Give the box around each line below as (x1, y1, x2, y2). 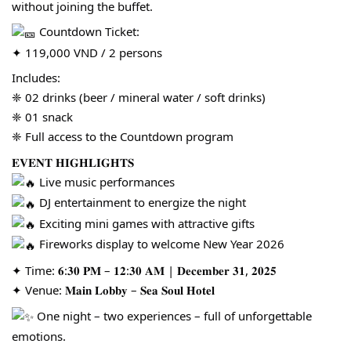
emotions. (12, 328, 66, 345)
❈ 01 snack (12, 109, 73, 125)
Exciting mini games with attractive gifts (36, 215, 255, 231)
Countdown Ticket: (36, 24, 139, 40)
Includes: (12, 70, 60, 86)
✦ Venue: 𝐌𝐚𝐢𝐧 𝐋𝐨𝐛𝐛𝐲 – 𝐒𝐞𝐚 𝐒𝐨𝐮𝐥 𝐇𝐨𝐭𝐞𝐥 (12, 282, 215, 299)
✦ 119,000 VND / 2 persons (12, 44, 162, 60)
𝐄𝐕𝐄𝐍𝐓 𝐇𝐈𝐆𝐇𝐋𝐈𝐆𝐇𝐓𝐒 (12, 154, 134, 170)
